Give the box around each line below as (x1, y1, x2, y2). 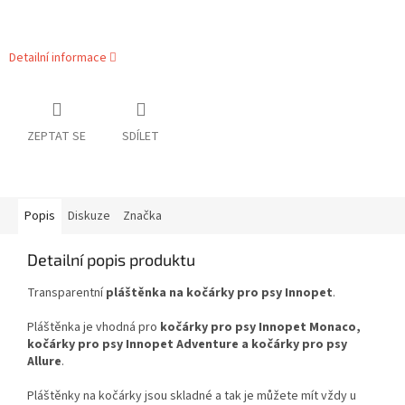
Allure (27, 353, 61, 372)
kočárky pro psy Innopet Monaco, (160, 318, 361, 337)
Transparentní (27, 284, 106, 303)
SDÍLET (122, 127, 159, 146)
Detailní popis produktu (27, 250, 195, 270)
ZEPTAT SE (27, 127, 86, 146)
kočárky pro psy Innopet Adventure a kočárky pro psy (27, 335, 347, 354)
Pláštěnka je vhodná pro (27, 318, 160, 337)
